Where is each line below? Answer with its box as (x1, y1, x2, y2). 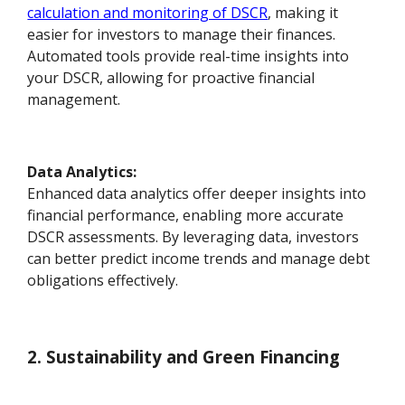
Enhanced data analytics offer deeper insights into (27, 184, 367, 204)
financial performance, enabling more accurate (27, 205, 344, 226)
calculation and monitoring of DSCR (27, 3, 268, 24)
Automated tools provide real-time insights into (27, 46, 350, 67)
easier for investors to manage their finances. (27, 24, 336, 45)
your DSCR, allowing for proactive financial (27, 68, 316, 89)
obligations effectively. (27, 270, 179, 291)
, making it (268, 3, 339, 24)
